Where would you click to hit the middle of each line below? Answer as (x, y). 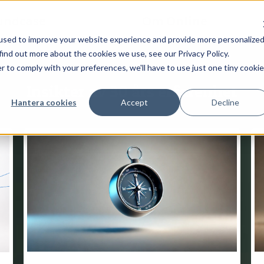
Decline (225, 102)
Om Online (174, 21)
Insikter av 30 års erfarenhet (132, 91)
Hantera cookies (44, 102)
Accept (135, 102)
